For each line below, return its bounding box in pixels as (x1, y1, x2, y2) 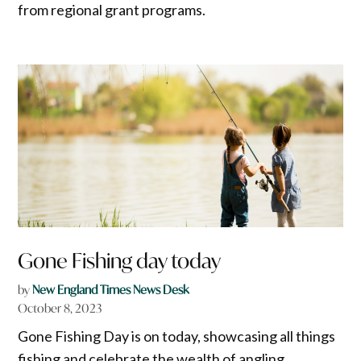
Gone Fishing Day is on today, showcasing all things (18, 327, 336, 346)
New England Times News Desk (32, 282, 189, 298)
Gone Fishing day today (18, 247, 222, 275)
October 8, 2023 (18, 301, 102, 317)
